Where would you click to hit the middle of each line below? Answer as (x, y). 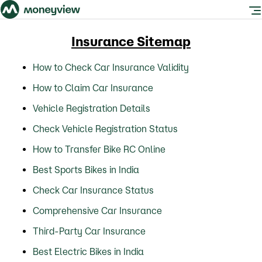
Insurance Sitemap (131, 41)
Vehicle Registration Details (92, 108)
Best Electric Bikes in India (88, 251)
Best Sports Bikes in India (86, 170)
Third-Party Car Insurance (89, 231)
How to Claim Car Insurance (93, 88)
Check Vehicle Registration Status (105, 129)
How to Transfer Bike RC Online (99, 149)
